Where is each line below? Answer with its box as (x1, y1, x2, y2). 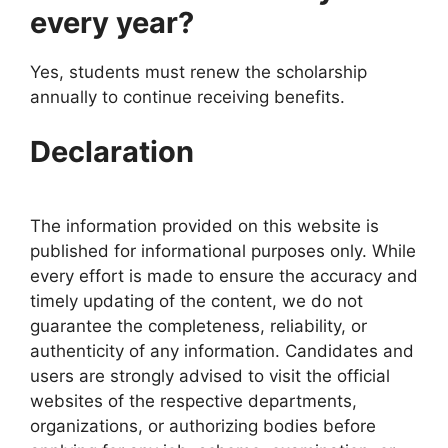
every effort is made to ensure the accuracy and (30, 266, 418, 286)
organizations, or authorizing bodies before (30, 416, 376, 436)
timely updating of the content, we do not (30, 291, 363, 311)
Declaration (30, 134, 194, 169)
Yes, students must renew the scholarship (30, 61, 367, 82)
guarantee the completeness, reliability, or (30, 316, 367, 336)
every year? (30, 4, 194, 40)
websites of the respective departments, (30, 391, 357, 411)
